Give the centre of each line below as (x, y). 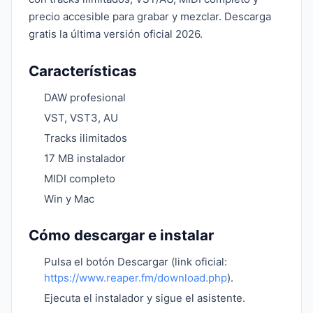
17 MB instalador (85, 158)
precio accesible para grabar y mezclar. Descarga (150, 16)
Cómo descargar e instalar (121, 235)
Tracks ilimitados (86, 138)
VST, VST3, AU (81, 118)
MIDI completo (80, 179)
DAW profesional (85, 97)
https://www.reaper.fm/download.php (136, 278)
